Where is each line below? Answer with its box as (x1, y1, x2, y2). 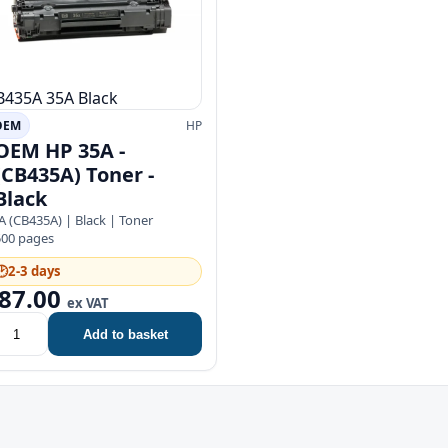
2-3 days (8, 262, 61, 280)
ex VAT (67, 294, 109, 312)
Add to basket (82, 326, 168, 342)
